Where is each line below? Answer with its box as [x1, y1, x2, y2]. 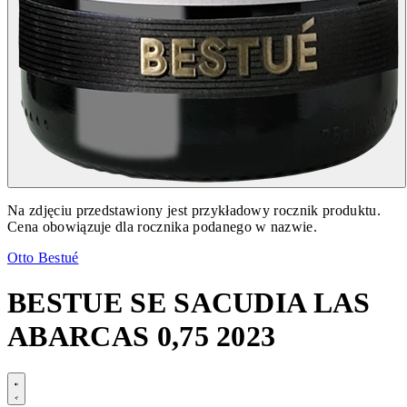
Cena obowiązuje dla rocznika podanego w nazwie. [7, 219, 318, 235]
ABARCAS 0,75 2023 [7, 319, 276, 352]
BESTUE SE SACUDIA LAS [7, 285, 371, 319]
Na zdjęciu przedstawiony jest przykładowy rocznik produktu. [7, 203, 381, 219]
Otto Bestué [7, 250, 79, 266]
